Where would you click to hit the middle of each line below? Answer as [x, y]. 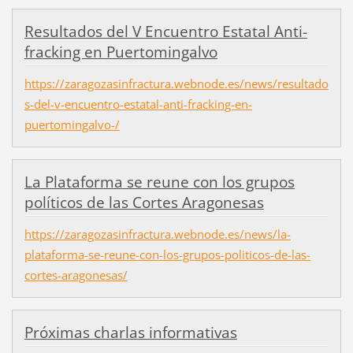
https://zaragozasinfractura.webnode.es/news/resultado [176, 84]
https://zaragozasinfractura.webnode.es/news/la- [157, 234]
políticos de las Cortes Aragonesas [144, 203]
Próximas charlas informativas [130, 333]
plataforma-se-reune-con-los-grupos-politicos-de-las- [167, 255]
